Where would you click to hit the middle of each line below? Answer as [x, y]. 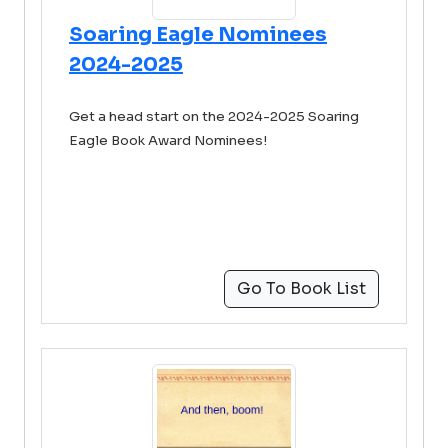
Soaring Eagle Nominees [198, 34]
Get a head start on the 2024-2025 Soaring [214, 116]
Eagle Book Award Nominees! [169, 140]
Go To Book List [301, 288]
